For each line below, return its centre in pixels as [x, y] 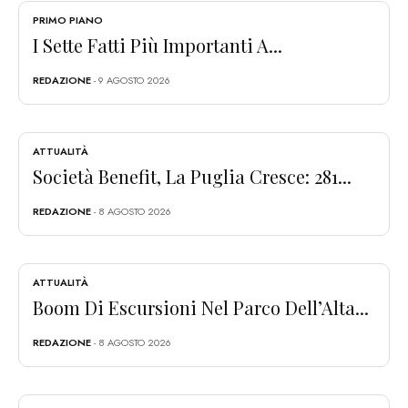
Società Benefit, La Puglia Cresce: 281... [192, 176]
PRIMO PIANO [68, 20]
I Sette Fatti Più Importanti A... [158, 45]
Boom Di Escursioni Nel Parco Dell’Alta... [201, 307]
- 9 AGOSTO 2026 [131, 80]
